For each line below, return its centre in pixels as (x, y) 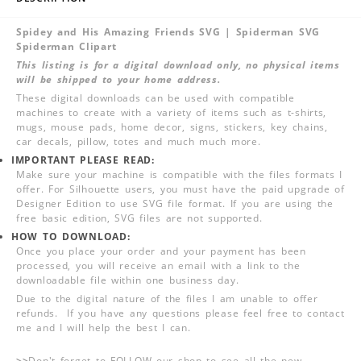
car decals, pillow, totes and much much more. (139, 141)
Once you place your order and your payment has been (161, 251)
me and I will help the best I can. (104, 327)
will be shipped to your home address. (118, 79)
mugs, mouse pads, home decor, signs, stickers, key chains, (172, 127)
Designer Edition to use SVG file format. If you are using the (175, 203)
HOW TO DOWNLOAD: (71, 236)
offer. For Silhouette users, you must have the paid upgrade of (180, 189)
